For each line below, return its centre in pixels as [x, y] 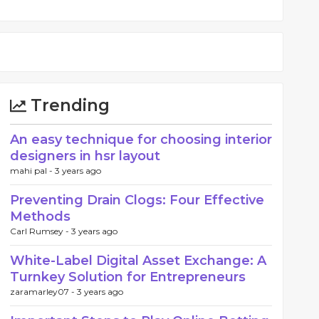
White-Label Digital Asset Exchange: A [138, 261]
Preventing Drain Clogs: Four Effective [137, 200]
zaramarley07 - [43, 292]
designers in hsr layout [85, 156]
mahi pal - [32, 171]
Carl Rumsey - [41, 231]
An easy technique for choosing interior [141, 140]
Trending [68, 105]
